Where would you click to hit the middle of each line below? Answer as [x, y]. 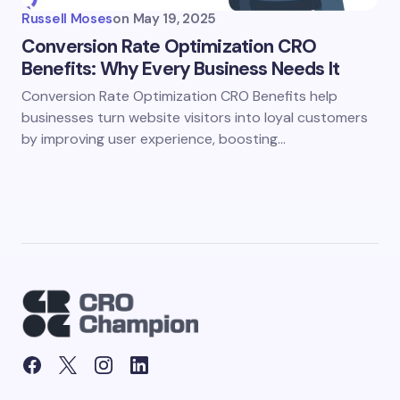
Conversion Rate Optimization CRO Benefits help [179, 96]
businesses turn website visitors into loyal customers [195, 117]
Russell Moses [67, 19]
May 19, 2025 [174, 19]
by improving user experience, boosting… [154, 139]
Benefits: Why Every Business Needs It [180, 69]
